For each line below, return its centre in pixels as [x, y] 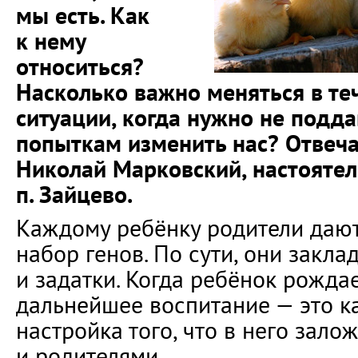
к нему [51, 41]
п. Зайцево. [74, 194]
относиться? [80, 66]
